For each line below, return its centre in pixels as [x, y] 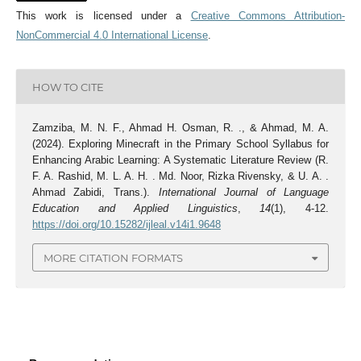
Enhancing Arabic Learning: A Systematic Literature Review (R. [180, 160]
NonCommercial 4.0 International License [112, 35]
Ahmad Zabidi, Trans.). [95, 193]
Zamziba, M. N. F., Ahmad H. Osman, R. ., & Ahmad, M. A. [180, 128]
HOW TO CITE [68, 87]
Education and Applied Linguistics [135, 209]
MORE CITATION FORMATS [113, 257]
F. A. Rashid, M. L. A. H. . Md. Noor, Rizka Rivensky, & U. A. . [180, 176]
